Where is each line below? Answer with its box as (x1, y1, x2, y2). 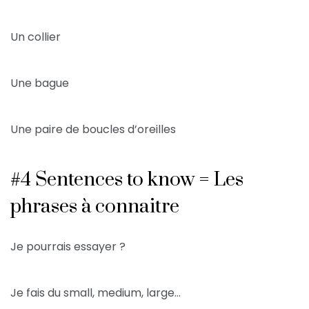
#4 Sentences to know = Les (10, 168, 243, 192)
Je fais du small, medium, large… (10, 285, 181, 301)
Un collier (10, 29, 61, 46)
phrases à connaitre (10, 195, 179, 219)
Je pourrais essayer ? (10, 239, 128, 255)
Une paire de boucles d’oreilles (10, 121, 176, 138)
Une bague (10, 75, 69, 92)
